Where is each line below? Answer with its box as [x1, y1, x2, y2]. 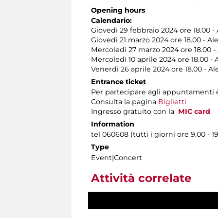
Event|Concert [91, 153, 142, 163]
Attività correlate [91, 171, 192, 185]
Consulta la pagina [91, 97, 158, 107]
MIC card [178, 107, 210, 116]
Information [91, 120, 134, 129]
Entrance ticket [91, 77, 146, 87]
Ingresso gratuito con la [91, 107, 178, 116]
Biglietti [158, 97, 186, 107]
